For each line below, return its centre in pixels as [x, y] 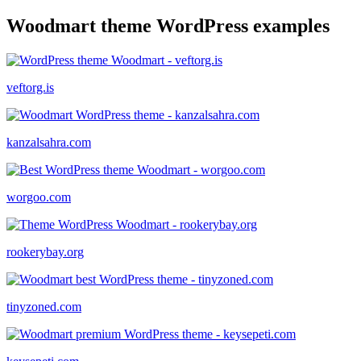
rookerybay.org [45, 251]
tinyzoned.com [44, 306]
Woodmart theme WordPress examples [168, 25]
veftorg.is [30, 87]
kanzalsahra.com [49, 142]
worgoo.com [39, 197]
